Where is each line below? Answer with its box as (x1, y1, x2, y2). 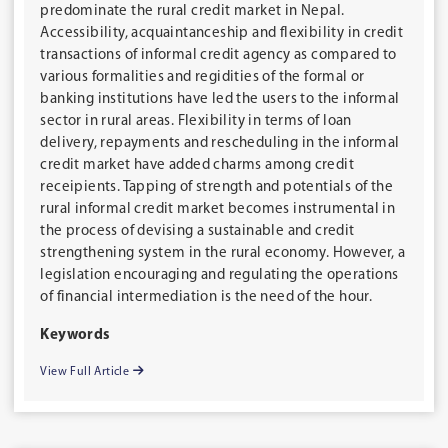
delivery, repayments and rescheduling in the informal (40, 136, 400, 152)
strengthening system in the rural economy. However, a (40, 246, 406, 262)
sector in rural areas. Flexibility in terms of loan (40, 114, 352, 130)
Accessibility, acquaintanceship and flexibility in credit (40, 26, 404, 42)
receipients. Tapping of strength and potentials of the (40, 180, 394, 196)
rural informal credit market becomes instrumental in (40, 202, 396, 218)
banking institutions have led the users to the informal (40, 92, 400, 108)
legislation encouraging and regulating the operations (40, 268, 399, 284)
